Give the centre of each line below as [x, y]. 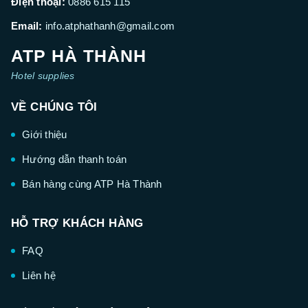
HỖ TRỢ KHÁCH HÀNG [77, 223]
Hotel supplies [43, 76]
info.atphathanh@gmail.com [110, 26]
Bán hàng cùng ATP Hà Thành [92, 184]
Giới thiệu [45, 135]
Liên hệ [39, 276]
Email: [27, 26]
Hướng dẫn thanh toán [74, 159]
